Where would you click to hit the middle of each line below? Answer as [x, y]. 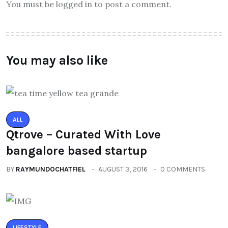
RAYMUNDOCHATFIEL [51, 169]
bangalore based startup [77, 150]
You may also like [57, 60]
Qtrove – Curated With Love [83, 134]
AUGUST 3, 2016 [123, 169]
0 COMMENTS [183, 169]
